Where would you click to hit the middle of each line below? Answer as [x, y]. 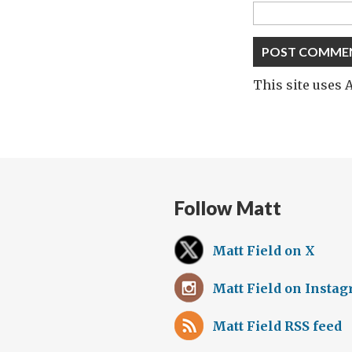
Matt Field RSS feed [277, 326]
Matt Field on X [264, 251]
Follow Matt [228, 208]
